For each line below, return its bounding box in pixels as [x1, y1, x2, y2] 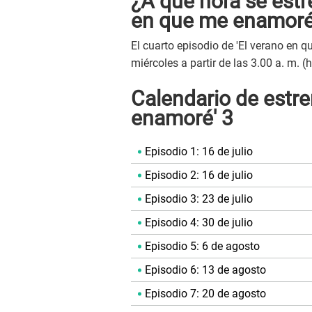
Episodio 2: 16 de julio [145, 169, 253, 182]
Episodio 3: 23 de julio [145, 192, 253, 206]
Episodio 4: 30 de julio [145, 216, 253, 230]
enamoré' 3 [131, 106, 233, 131]
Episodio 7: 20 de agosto [145, 287, 266, 301]
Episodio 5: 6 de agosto [145, 240, 260, 253]
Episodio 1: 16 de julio [145, 145, 253, 159]
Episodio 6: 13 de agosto [145, 263, 266, 277]
